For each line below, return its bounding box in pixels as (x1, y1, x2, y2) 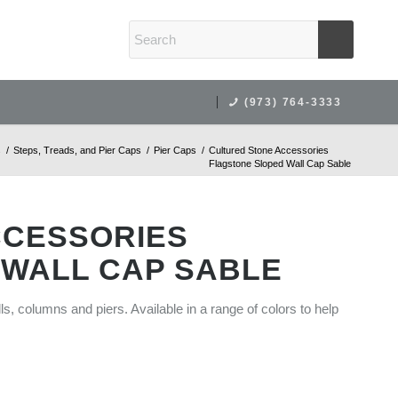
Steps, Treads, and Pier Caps (13, 145, 141, 155)
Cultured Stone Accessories (209, 145, 329, 155)
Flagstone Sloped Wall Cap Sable (209, 158, 351, 169)
